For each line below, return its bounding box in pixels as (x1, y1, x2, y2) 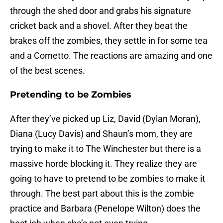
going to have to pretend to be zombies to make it (10, 173, 205, 184)
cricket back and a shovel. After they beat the (10, 20, 188, 31)
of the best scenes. (10, 65, 85, 76)
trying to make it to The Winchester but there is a (10, 143, 201, 154)
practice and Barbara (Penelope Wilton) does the (10, 203, 201, 214)
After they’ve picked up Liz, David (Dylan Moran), (10, 113, 201, 124)
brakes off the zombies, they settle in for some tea (10, 35, 208, 46)
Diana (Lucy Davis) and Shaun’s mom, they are (10, 128, 193, 139)
